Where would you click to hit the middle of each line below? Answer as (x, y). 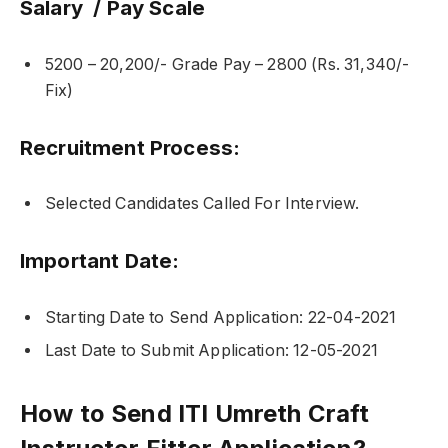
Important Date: (100, 260)
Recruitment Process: (130, 147)
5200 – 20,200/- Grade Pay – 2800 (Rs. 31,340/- (227, 64)
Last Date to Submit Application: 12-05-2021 (211, 350)
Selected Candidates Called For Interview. (202, 204)
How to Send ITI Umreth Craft (195, 413)
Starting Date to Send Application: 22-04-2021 (221, 317)
